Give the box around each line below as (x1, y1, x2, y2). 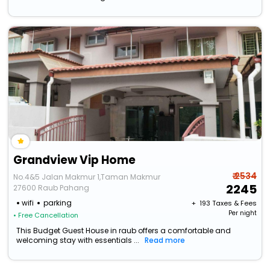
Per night (228, 209, 257, 218)
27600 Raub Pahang (13, 183, 90, 193)
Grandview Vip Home (13, 152, 136, 169)
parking (43, 198, 72, 209)
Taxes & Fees (212, 198, 257, 209)
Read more (145, 235, 186, 246)
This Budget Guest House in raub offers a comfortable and (16, 225, 231, 236)
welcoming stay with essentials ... (16, 235, 140, 246)
